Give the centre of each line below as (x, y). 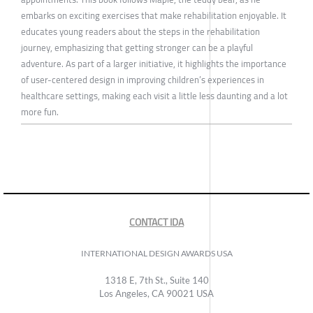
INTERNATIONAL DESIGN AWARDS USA (156, 254)
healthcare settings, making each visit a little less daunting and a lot (154, 96)
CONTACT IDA (156, 223)
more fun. (40, 112)
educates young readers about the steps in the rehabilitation (140, 32)
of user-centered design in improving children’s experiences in (143, 80)
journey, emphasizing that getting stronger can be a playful (137, 48)
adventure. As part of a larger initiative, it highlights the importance (154, 64)
